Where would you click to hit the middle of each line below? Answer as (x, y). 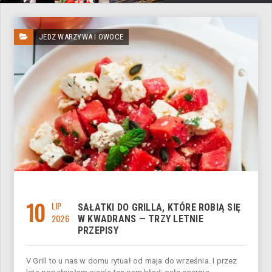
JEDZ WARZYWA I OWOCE (81, 37)
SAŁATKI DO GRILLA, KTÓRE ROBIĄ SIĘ (159, 208)
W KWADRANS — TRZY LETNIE (141, 219)
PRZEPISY (98, 231)
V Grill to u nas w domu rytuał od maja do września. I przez (132, 261)
